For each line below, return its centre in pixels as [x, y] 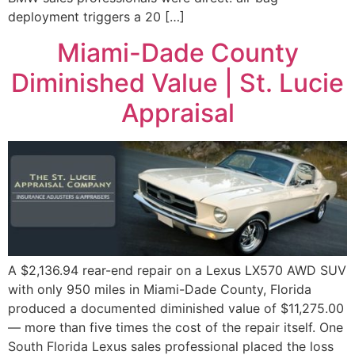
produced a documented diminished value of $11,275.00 [176, 308]
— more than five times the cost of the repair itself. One [176, 327]
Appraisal [177, 113]
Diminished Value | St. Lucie [177, 82]
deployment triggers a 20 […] [96, 17]
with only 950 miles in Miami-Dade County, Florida [160, 289]
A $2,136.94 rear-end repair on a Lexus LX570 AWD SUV [177, 270]
